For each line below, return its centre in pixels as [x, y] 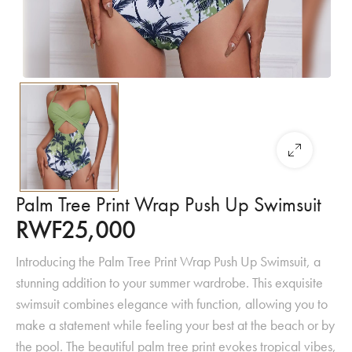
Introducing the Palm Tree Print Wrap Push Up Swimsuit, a [168, 261]
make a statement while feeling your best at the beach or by [175, 324]
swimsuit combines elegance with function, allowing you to [172, 303]
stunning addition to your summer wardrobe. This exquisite [169, 282]
